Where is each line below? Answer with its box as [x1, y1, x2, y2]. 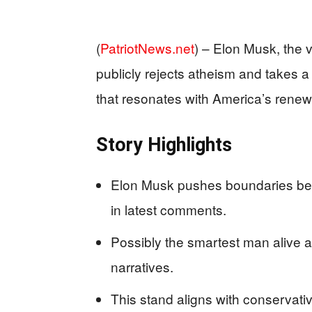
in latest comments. [111, 199, 226, 219]
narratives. [111, 256, 173, 276]
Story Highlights [96, 133, 232, 156]
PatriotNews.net [100, 38, 194, 57]
